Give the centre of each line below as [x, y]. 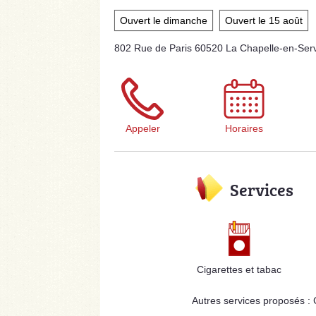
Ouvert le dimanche [164, 21]
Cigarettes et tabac [239, 270]
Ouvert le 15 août [264, 21]
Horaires [244, 129]
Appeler [142, 129]
